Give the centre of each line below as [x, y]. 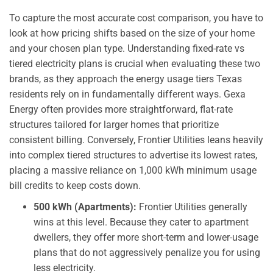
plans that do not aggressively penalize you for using [147, 252]
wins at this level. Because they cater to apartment [141, 222]
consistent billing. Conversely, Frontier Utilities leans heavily [136, 140]
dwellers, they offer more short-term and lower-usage [146, 237]
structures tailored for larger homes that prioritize [114, 124]
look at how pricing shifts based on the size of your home [132, 33]
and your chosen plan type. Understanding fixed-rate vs [127, 48]
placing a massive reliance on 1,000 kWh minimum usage [133, 170]
